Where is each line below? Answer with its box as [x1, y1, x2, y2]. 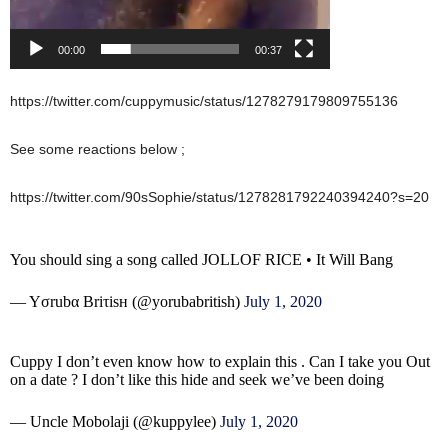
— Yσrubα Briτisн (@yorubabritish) [10, 293, 244, 311]
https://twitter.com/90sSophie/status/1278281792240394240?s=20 [10, 189, 429, 206]
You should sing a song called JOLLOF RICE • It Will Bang [10, 251, 393, 269]
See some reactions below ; [10, 141, 185, 158]
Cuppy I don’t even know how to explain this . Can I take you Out [10, 353, 430, 371]
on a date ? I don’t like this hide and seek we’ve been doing [10, 371, 384, 389]
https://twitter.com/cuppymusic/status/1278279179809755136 [10, 93, 398, 110]
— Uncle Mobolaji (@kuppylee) [10, 413, 220, 431]
